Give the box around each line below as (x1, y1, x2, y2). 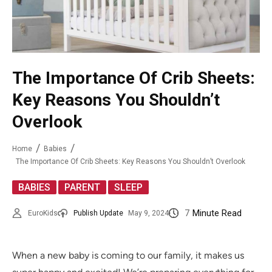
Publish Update (73, 209, 123, 218)
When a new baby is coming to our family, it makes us (12, 250, 244, 262)
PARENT (64, 182, 100, 194)
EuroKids (28, 209, 58, 218)
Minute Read (192, 208, 242, 219)
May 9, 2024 (128, 209, 169, 218)
